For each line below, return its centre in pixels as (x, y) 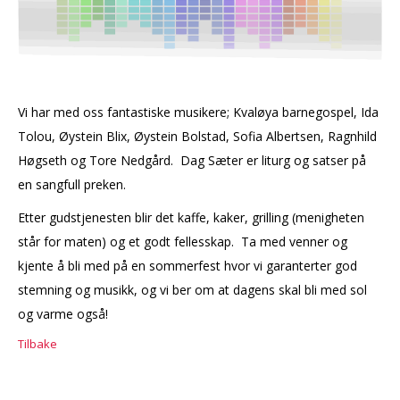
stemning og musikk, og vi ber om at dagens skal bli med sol (192, 289)
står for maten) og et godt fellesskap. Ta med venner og (183, 241)
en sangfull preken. (74, 184)
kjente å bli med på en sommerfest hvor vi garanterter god (187, 265)
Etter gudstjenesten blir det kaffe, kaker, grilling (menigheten (191, 217)
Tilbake (37, 343)
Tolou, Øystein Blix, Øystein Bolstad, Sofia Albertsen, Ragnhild (197, 136)
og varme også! (63, 313)
